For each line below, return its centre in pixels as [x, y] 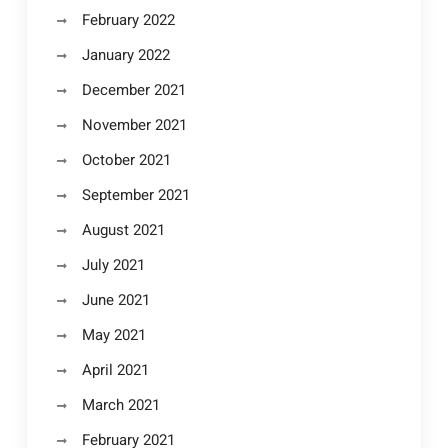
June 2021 [115, 300]
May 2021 [113, 335]
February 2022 [128, 20]
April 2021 [115, 370]
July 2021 [113, 265]
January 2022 [125, 55]
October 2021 [126, 160]
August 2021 [123, 230]
